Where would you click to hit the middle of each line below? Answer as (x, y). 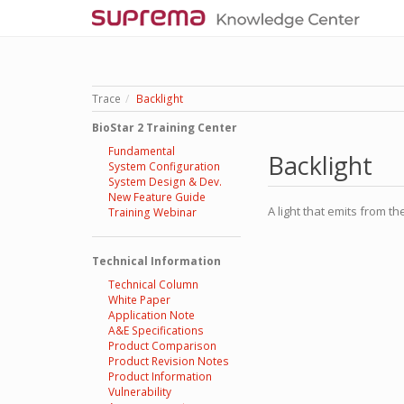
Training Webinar (152, 212)
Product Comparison (162, 346)
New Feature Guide (156, 197)
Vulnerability (139, 392)
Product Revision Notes (168, 361)
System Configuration (164, 166)
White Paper (139, 300)
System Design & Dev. (165, 182)
